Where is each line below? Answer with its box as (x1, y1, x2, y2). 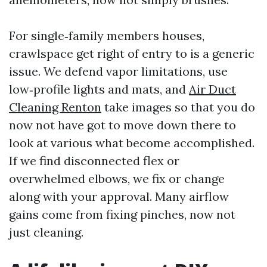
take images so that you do (101, 100, 255, 114)
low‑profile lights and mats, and (9, 82, 189, 97)
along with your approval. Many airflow (9, 189, 229, 204)
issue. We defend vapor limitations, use (9, 64, 228, 79)
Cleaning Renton (9, 100, 101, 114)
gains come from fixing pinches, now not (9, 207, 235, 222)
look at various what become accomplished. (9, 135, 254, 150)
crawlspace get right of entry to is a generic (9, 46, 254, 61)
